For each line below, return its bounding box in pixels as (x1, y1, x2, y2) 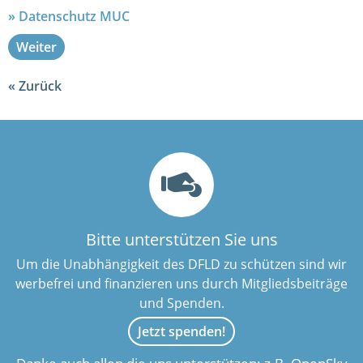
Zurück (19, 77, 62, 95)
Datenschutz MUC (19, 7, 130, 25)
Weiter (16, 38, 57, 56)
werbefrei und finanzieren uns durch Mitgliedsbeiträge (15, 275, 348, 293)
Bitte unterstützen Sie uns (85, 228, 278, 250)
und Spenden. (139, 294, 224, 312)
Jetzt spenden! (138, 322, 225, 340)
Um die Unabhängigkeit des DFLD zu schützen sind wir (16, 255, 347, 273)
